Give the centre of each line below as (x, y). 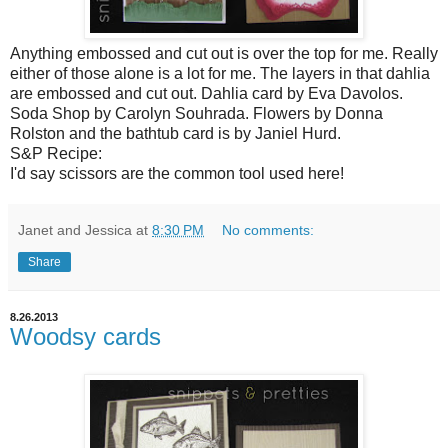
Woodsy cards (85, 336)
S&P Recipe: (56, 153)
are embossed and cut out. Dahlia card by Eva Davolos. (206, 93)
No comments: (268, 229)
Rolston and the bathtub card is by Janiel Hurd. (175, 133)
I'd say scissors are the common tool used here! (177, 173)
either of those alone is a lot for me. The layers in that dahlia (220, 73)
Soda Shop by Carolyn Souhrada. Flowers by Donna (196, 113)
